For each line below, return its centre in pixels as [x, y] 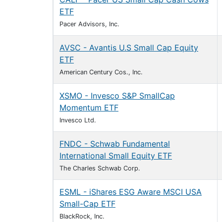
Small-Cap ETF [87, 204]
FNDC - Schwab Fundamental [115, 144]
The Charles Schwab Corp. [100, 168]
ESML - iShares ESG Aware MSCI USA [131, 192]
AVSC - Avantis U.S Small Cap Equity [129, 48]
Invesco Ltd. [78, 120]
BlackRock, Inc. [82, 216]
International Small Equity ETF [116, 156]
